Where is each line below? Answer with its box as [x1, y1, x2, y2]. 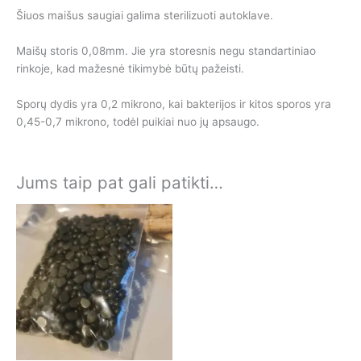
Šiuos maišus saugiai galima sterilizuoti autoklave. [16, 8, 273, 22]
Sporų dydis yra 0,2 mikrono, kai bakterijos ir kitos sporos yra [16, 97, 331, 110]
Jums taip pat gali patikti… [16, 172, 223, 193]
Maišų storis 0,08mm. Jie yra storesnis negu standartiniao [16, 44, 316, 57]
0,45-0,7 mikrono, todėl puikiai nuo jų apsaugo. [16, 114, 259, 128]
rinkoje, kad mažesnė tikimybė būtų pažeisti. [16, 61, 244, 75]
